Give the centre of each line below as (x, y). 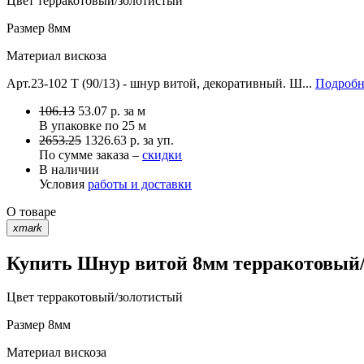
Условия (63, 184)
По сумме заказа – (91, 154)
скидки (162, 154)
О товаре (31, 211)
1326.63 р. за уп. (129, 140)
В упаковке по (80, 125)
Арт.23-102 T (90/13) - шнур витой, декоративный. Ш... (161, 83)
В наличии (69, 169)
